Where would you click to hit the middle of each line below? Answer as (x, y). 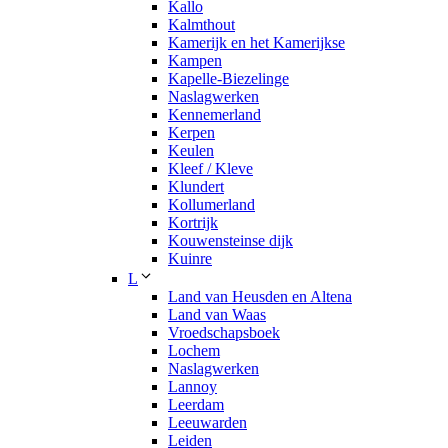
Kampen (195, 61)
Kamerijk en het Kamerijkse (256, 43)
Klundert (196, 187)
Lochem (194, 351)
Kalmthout (201, 25)
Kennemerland (214, 115)
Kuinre (190, 259)
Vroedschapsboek (224, 333)
